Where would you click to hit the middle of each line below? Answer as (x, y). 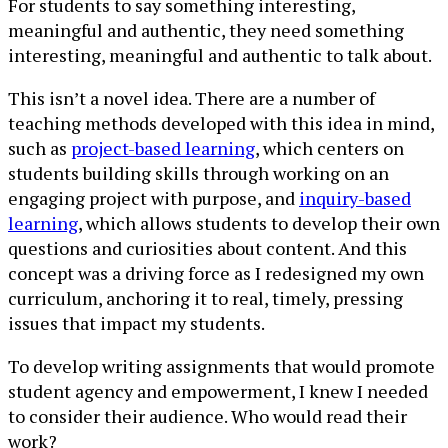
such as (39, 147)
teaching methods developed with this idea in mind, (221, 122)
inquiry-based (355, 197)
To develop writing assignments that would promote (221, 365)
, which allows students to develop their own (259, 222)
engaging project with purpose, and (153, 197)
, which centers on (329, 147)
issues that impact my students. (136, 322)
